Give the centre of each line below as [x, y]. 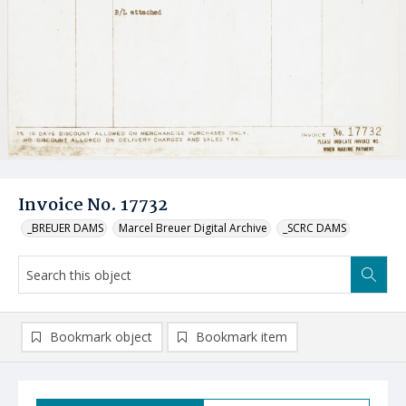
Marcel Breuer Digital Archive [193, 228]
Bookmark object [101, 337]
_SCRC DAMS [314, 228]
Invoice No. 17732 [93, 206]
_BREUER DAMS [65, 228]
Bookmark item [242, 337]
